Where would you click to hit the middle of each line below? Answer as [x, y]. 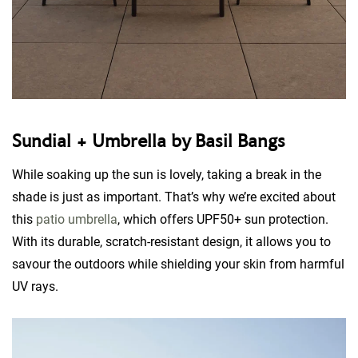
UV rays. [37, 286]
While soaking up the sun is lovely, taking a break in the [167, 174]
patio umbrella [77, 219]
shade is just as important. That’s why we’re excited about [174, 197]
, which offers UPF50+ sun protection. [223, 219]
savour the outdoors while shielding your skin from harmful [178, 264]
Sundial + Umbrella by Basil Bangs [151, 142]
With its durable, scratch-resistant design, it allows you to [171, 241]
